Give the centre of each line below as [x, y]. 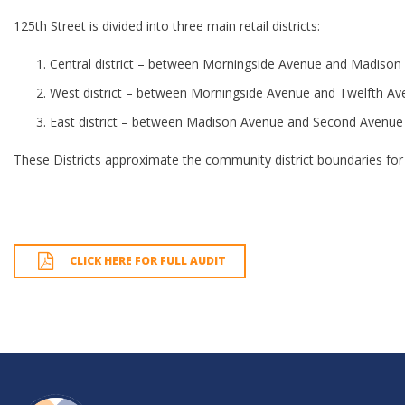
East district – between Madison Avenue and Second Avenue [226, 122]
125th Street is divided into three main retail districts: [167, 26]
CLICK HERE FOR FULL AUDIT [148, 261]
